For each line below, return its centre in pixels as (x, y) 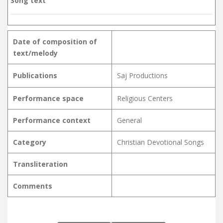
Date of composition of (55, 41)
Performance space (48, 98)
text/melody (35, 53)
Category (30, 142)
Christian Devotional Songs (161, 142)
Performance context (52, 120)
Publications (35, 75)
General (129, 120)
